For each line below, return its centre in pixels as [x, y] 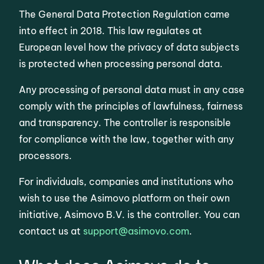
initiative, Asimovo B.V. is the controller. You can [130, 214]
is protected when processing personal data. [121, 64]
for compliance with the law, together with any [127, 139]
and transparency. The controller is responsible [125, 123]
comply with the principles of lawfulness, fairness [131, 106]
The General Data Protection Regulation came [125, 14]
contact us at [51, 231]
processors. [46, 156]
